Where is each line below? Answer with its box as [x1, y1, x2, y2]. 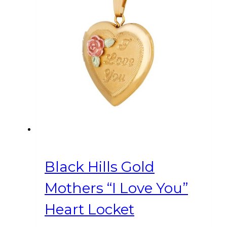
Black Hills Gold [45, 158, 155, 175]
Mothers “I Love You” [45, 179, 188, 197]
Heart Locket [45, 200, 134, 218]
